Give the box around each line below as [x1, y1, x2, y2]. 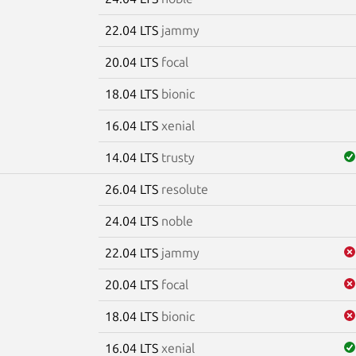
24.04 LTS [104, 213, 161, 228]
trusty [161, 149, 195, 164]
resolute [161, 181, 208, 196]
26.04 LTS [104, 181, 161, 196]
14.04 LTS [104, 149, 161, 164]
